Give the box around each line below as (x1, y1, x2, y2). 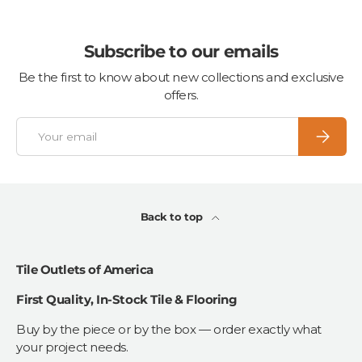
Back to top (140, 209, 206, 223)
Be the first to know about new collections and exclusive (18, 69, 344, 86)
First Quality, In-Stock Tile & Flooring (16, 291, 238, 307)
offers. (163, 87, 199, 103)
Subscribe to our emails (83, 40, 279, 61)
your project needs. (16, 339, 128, 355)
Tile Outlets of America (16, 261, 154, 277)
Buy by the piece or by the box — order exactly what (16, 321, 322, 337)
